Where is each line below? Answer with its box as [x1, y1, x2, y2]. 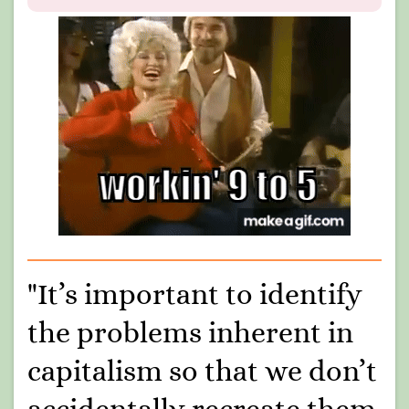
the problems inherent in [27, 315, 353, 349]
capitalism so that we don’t [27, 353, 377, 387]
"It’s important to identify [27, 277, 362, 310]
